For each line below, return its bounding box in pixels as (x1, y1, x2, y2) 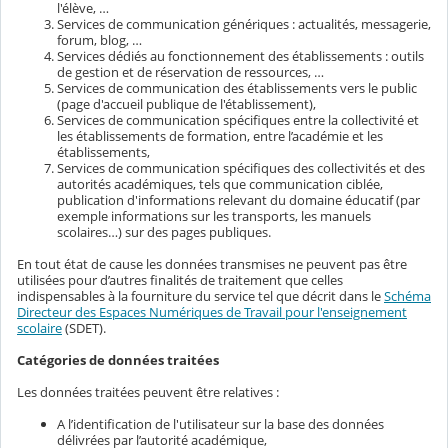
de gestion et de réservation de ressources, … (57, 62, 324, 81)
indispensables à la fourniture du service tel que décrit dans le (17, 286, 384, 305)
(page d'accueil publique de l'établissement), (57, 94, 316, 113)
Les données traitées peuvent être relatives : (17, 382, 279, 401)
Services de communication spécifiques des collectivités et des (57, 158, 425, 177)
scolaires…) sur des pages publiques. (57, 222, 271, 241)
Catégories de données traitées (17, 350, 219, 369)
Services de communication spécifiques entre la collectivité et (57, 110, 419, 129)
